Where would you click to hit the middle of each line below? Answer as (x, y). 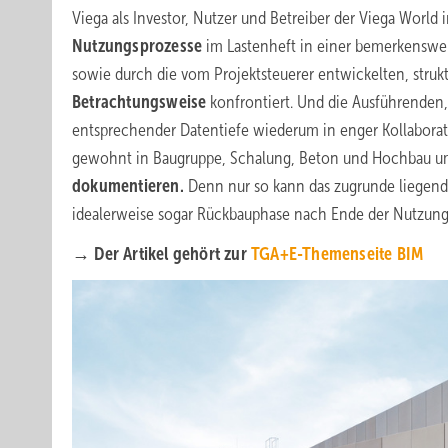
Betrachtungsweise (139, 102)
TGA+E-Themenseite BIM (337, 254)
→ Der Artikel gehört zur (161, 254)
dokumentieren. (128, 186)
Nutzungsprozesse (137, 46)
